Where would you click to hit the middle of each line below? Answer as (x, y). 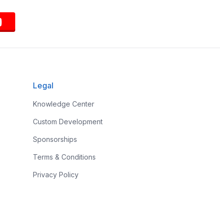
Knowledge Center (63, 104)
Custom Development (68, 122)
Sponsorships (55, 139)
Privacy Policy (55, 175)
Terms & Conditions (64, 157)
